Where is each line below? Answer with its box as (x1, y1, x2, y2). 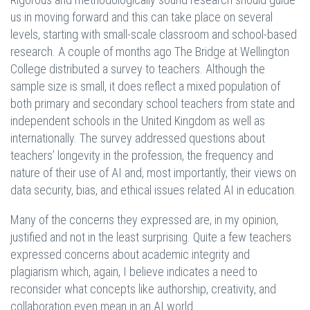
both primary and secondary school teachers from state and (10, 96, 295, 111)
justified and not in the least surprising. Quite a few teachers (10, 230, 291, 245)
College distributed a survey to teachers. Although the (10, 62, 265, 77)
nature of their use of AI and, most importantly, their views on (10, 165, 296, 181)
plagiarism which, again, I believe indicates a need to (10, 264, 257, 280)
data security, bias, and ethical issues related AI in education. (10, 183, 297, 198)
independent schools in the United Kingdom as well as (10, 113, 265, 129)
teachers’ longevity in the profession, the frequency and (10, 148, 273, 163)
